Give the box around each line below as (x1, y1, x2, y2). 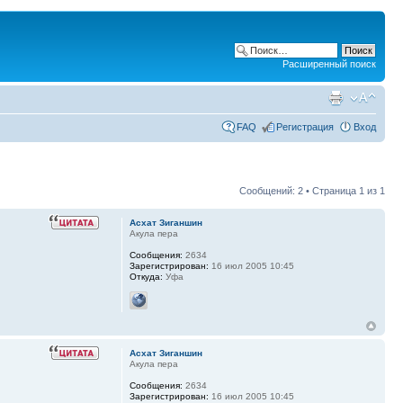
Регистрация (276, 121, 334, 132)
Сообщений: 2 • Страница (239, 184, 359, 196)
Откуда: (129, 271, 163, 282)
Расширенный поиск (282, 58, 376, 69)
